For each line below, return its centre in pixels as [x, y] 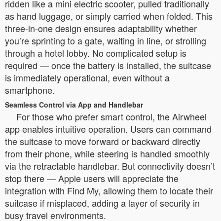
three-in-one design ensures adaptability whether [101, 28]
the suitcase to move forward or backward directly [103, 141]
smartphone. [30, 90]
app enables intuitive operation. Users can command [108, 129]
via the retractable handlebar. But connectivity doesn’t [110, 166]
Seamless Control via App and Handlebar [74, 104]
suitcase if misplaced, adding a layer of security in [102, 203]
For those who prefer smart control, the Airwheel [111, 116]
